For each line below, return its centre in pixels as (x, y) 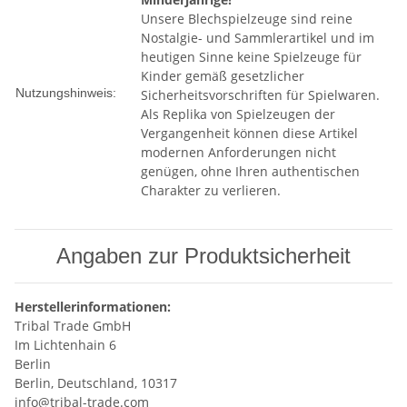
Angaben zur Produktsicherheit (203, 256)
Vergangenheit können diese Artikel (249, 134)
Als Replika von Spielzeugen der (238, 114)
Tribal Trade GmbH (73, 326)
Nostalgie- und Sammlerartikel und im (258, 38)
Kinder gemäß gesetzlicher (223, 76)
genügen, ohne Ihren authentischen (250, 172)
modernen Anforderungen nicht (238, 153)
